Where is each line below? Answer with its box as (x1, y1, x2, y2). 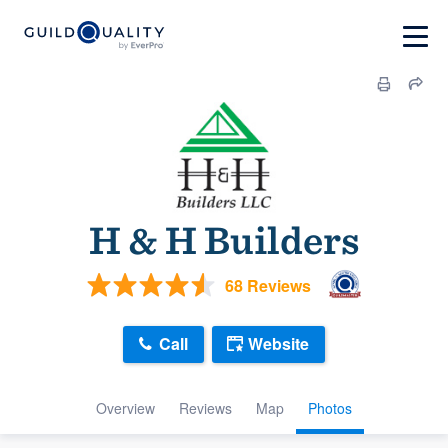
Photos (308, 397, 352, 418)
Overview (96, 397, 155, 418)
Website (248, 332, 309, 356)
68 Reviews (225, 273, 311, 297)
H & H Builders (89, 216, 359, 264)
